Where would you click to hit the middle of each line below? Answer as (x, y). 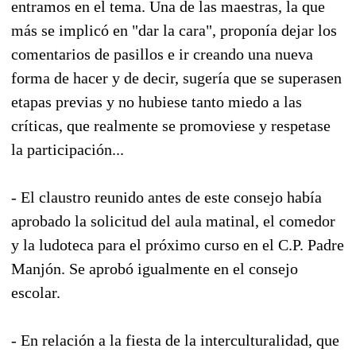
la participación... (68, 149)
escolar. (36, 292)
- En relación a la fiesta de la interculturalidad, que (175, 340)
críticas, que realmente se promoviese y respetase (171, 125)
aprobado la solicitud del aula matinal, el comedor (173, 221)
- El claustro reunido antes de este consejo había (166, 197)
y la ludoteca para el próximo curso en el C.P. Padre (178, 244)
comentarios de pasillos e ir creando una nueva (162, 54)
